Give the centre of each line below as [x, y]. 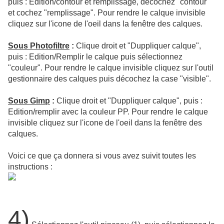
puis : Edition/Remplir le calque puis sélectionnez [95, 57]
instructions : [30, 167]
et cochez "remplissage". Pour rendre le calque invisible [107, 13]
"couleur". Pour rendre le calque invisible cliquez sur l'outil [111, 68]
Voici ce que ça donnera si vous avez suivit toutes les [102, 156]
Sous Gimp [29, 101]
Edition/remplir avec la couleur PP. [69, 112]
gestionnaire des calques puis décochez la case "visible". [109, 79]
